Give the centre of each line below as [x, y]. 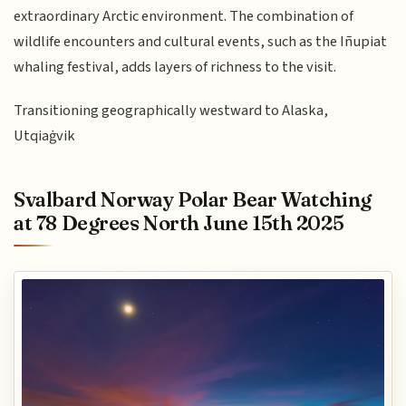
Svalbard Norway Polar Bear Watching [193, 199]
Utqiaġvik [45, 136]
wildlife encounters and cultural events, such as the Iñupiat [201, 41]
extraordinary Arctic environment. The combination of [184, 16]
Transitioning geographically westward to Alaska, [171, 111]
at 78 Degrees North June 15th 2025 [179, 222]
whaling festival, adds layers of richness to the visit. [175, 67]
